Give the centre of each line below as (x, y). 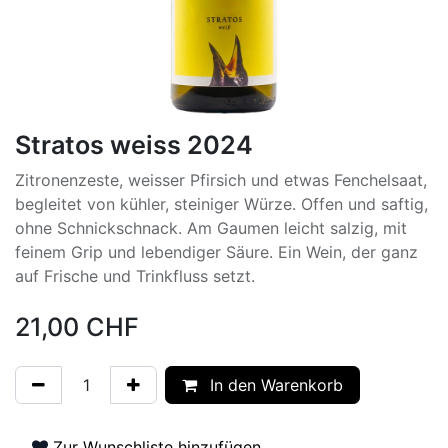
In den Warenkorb (274, 384)
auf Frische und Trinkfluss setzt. (135, 275)
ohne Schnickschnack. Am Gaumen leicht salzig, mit (211, 227)
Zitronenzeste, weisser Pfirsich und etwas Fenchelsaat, (221, 179)
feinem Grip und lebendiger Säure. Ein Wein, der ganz (216, 251)
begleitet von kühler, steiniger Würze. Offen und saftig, (221, 203)
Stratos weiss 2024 (134, 144)
